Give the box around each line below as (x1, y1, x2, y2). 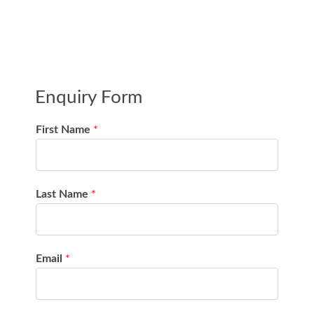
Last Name (36, 188, 91, 200)
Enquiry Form (35, 88, 142, 107)
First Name (36, 123, 93, 135)
